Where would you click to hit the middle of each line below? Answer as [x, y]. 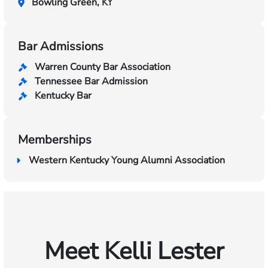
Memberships [55, 140]
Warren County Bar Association [103, 67]
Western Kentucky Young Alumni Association [127, 160]
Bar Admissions [61, 46]
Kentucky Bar [63, 96]
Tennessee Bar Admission [91, 81]
